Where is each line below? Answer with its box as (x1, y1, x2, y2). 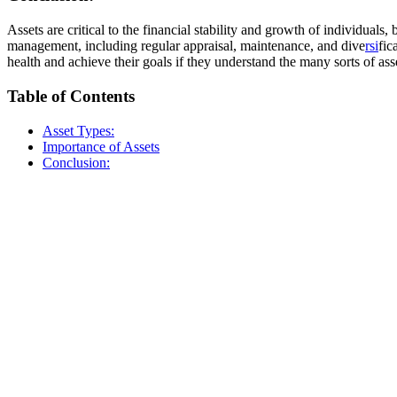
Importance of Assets (43, 138, 160, 154)
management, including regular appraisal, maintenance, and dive (7, 38, 365, 54)
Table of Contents (7, 86, 135, 105)
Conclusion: (43, 154, 110, 170)
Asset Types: (43, 122, 114, 138)
